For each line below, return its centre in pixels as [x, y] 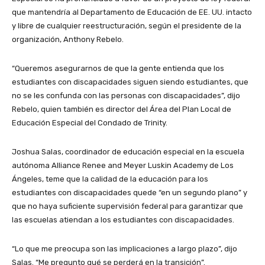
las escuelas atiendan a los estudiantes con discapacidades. [123, 219]
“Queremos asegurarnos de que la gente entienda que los [118, 68]
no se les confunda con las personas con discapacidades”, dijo [126, 95]
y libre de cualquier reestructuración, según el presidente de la [127, 25]
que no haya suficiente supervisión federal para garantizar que [127, 206]
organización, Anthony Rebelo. [68, 39]
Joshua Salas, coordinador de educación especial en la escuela [128, 151]
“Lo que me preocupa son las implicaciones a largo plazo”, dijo [125, 248]
